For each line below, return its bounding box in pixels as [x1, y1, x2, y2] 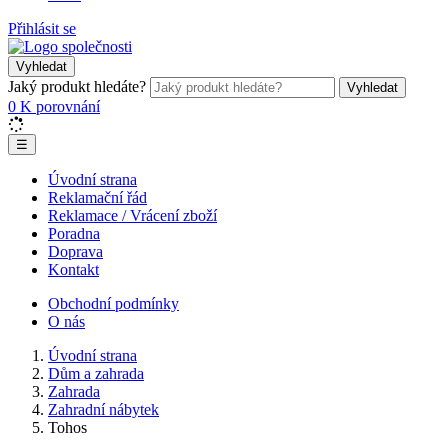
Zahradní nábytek [48, 401, 159, 418]
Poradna [48, 225, 100, 242]
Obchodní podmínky [48, 295, 179, 312]
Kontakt [48, 261, 99, 278]
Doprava [48, 243, 103, 260]
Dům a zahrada [48, 365, 144, 382]
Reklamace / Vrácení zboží [48, 207, 217, 224]
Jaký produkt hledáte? [8, 78, 146, 95]
